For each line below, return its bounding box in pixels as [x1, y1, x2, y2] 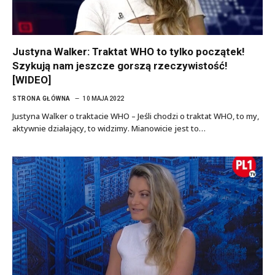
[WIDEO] [12, 74, 51, 86]
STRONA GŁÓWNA [12, 95, 71, 102]
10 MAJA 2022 [82, 95, 124, 102]
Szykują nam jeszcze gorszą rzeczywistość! [12, 60, 228, 72]
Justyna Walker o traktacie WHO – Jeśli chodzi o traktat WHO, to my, [12, 110, 259, 122]
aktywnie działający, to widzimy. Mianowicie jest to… [12, 123, 206, 134]
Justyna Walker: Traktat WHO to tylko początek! [12, 45, 245, 58]
